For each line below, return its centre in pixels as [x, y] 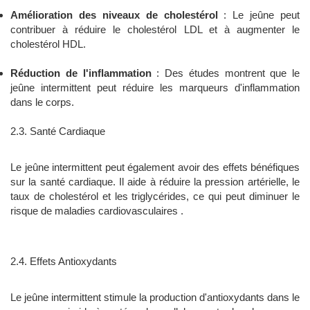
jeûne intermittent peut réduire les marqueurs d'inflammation [155, 88]
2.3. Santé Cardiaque [58, 131]
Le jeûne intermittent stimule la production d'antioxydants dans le [155, 298]
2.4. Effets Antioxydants [64, 262]
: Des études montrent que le [225, 73]
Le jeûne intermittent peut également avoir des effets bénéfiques [155, 167]
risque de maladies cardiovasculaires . [97, 211]
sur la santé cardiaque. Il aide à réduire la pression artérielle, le [155, 182]
